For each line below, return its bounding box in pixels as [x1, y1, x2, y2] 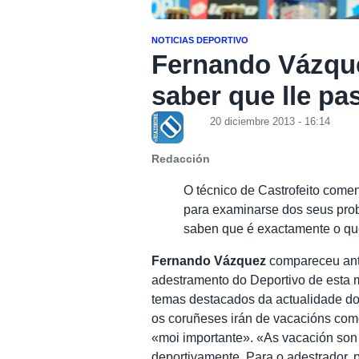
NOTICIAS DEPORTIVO [151, 34, 249, 45]
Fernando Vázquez [151, 253, 267, 268]
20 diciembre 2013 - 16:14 [210, 115, 331, 127]
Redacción [151, 152, 211, 165]
